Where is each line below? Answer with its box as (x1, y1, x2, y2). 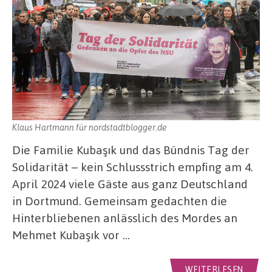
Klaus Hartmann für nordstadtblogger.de (12, 121, 167, 133)
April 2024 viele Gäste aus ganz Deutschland (12, 175, 248, 191)
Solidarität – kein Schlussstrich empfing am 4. (12, 158, 253, 174)
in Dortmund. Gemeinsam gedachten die (12, 192, 227, 208)
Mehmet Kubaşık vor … (12, 226, 130, 242)
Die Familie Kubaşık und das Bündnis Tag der (12, 141, 250, 157)
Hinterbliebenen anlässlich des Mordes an (12, 209, 237, 225)
